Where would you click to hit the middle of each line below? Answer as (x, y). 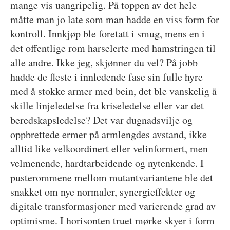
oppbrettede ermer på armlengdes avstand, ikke (108, 134)
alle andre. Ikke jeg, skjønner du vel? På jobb (104, 62)
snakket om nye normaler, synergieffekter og (102, 191)
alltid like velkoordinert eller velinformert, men (109, 148)
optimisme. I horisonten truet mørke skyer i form (112, 220)
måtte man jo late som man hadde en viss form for (114, 19)
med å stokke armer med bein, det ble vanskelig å (113, 91)
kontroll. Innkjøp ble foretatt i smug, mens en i (107, 33)
